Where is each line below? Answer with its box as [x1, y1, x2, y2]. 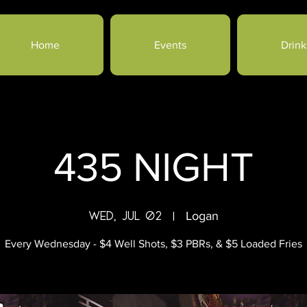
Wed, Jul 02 [88, 208, 162, 223]
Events [154, 39, 186, 51]
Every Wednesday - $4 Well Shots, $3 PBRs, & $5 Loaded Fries [5, 238, 302, 249]
